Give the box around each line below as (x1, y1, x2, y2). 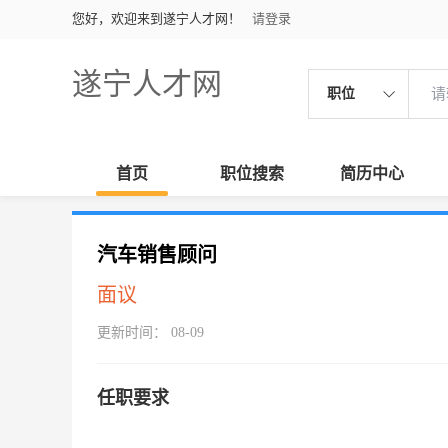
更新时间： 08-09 (97, 325, 204, 340)
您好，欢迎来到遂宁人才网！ (72, 11, 241, 26)
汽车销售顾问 (97, 244, 217, 266)
